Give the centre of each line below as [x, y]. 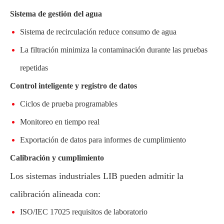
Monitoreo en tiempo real [60, 122]
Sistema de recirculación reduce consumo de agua [98, 32]
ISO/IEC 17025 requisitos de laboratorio [84, 212]
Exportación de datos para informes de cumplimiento [103, 140]
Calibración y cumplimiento [57, 158]
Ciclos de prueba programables [69, 104]
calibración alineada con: [55, 194]
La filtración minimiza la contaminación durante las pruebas [114, 50]
